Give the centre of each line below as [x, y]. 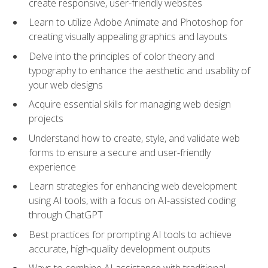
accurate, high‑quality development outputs [120, 249]
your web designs [66, 85]
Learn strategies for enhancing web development [133, 186]
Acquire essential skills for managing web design [130, 104]
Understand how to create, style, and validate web [134, 138]
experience [52, 167]
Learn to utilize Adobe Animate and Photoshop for [136, 22]
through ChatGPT [66, 215]
